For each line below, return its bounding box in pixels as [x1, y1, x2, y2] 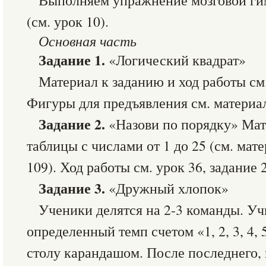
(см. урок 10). [27, 12, 109, 31]
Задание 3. [39, 178, 105, 198]
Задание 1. [39, 50, 105, 70]
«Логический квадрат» [105, 50, 246, 69]
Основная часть [39, 31, 137, 50]
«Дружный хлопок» [105, 179, 229, 198]
